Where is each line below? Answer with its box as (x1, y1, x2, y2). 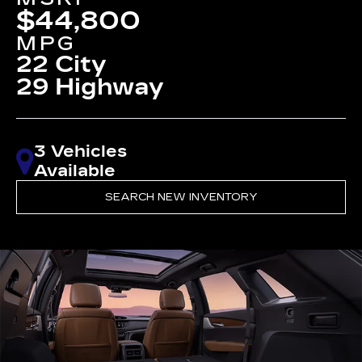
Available (34, 161, 116, 181)
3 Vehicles (34, 141, 128, 162)
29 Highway (16, 74, 165, 102)
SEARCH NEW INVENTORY (104, 191, 258, 204)
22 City (16, 51, 107, 79)
